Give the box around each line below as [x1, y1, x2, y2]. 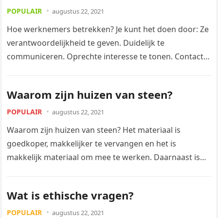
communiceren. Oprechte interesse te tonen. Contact [7, 51, 204, 62]
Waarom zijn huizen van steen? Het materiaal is [7, 125, 181, 135]
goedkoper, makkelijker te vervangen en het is [7, 138, 177, 149]
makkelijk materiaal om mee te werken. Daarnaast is [7, 152, 200, 163]
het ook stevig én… [7, 165, 77, 176]
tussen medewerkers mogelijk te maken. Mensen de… [7, 65, 206, 75]
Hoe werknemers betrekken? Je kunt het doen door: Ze [7, 24, 209, 35]
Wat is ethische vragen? [7, 188, 134, 202]
